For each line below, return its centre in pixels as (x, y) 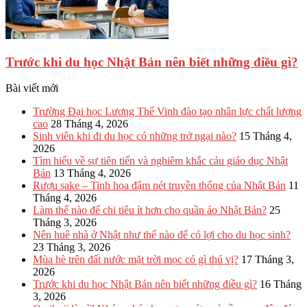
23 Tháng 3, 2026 (72, 247)
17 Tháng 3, (268, 260)
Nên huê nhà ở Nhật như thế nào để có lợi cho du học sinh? (162, 235)
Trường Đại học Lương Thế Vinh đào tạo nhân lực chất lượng (167, 112)
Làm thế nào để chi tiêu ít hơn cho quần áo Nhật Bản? (150, 210)
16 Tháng (281, 284)
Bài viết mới (32, 88)
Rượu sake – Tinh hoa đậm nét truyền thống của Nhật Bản (159, 186)
